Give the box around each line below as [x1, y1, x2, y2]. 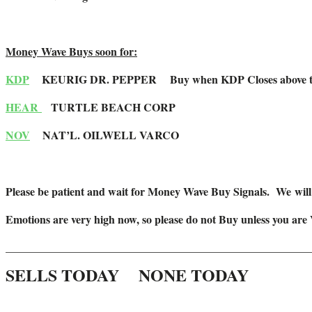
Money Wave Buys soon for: [6, 43, 137, 60]
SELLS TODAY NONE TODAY [6, 263, 249, 288]
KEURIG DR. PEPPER [29, 71, 170, 88]
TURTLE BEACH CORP [42, 99, 189, 116]
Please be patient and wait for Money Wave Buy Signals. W [6, 183, 286, 200]
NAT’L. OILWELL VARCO [30, 127, 179, 143]
